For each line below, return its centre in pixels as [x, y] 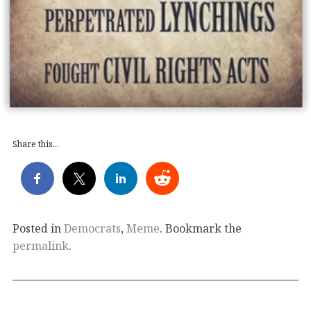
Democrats [92, 229]
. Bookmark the [201, 229]
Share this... [36, 144]
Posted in [38, 229]
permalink [41, 246]
